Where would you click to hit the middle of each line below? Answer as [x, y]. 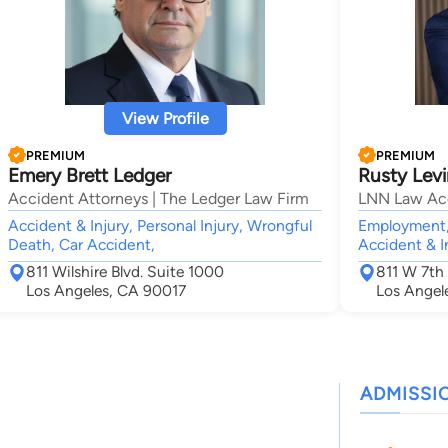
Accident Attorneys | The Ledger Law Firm [158, 198]
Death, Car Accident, [81, 244]
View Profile [165, 118]
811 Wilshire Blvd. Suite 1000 [125, 271]
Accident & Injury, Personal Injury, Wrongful [160, 225]
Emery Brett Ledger [89, 175]
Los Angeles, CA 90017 [106, 290]
